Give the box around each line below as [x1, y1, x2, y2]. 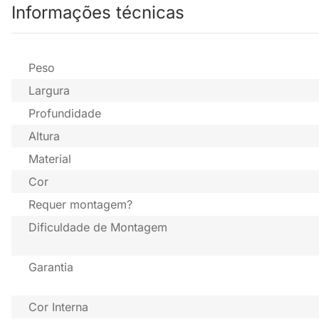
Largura [28, 83, 70, 98]
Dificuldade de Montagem [28, 220, 167, 235]
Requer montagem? [28, 197, 132, 212]
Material [28, 152, 71, 167]
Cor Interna [28, 300, 88, 315]
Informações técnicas [11, 2, 184, 23]
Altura [28, 129, 60, 144]
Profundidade [28, 106, 101, 121]
